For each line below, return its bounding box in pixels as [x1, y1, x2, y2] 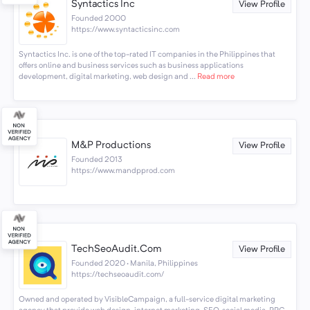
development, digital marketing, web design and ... [18, 73, 196, 82]
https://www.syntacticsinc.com [71, 25, 181, 34]
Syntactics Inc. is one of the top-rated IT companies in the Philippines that [18, 51, 275, 60]
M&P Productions [71, 140, 152, 152]
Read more [195, 73, 235, 82]
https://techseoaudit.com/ [71, 270, 165, 279]
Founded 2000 [71, 14, 127, 23]
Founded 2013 [71, 156, 123, 165]
